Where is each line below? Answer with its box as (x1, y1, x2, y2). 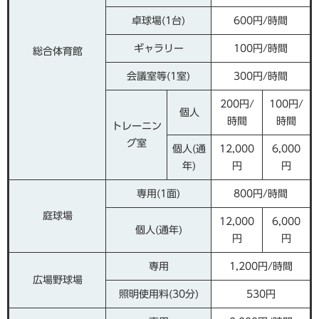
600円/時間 (234, 16, 288, 26)
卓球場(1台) (132, 16, 185, 26)
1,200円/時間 (229, 261, 293, 271)
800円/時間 (234, 189, 288, 199)
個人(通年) (135, 225, 182, 235)
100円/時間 (234, 43, 288, 53)
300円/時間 (234, 71, 288, 81)
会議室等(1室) (127, 71, 190, 81)
